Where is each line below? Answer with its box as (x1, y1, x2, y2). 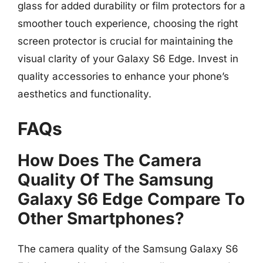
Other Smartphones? (18, 208, 184, 228)
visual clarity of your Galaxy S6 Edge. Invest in (18, 53, 238, 65)
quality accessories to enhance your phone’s (18, 70, 229, 82)
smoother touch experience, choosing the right (18, 18, 238, 29)
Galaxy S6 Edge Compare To (18, 188, 245, 209)
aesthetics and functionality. (18, 88, 151, 100)
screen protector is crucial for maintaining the (18, 35, 233, 47)
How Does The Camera (18, 150, 201, 170)
